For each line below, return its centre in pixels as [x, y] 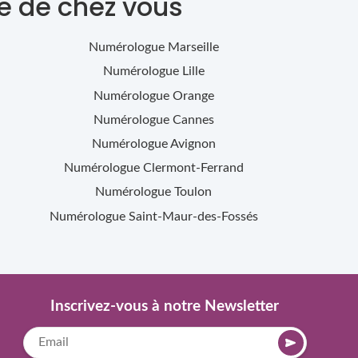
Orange [193, 95]
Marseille [193, 48]
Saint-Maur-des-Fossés [193, 216]
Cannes [193, 119]
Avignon [193, 144]
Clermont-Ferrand [193, 168]
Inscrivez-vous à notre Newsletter [165, 306]
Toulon [193, 192]
